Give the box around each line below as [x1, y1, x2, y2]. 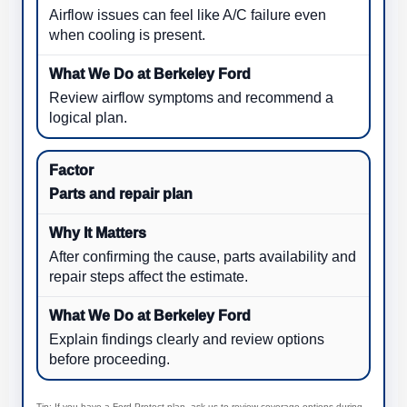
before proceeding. [49, 351, 170, 367]
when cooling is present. [49, 26, 205, 43]
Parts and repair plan [49, 185, 193, 202]
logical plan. [49, 109, 127, 125]
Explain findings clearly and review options [49, 331, 324, 347]
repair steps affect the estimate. [49, 268, 248, 284]
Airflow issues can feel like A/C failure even [49, 6, 326, 23]
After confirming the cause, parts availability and [49, 248, 356, 264]
